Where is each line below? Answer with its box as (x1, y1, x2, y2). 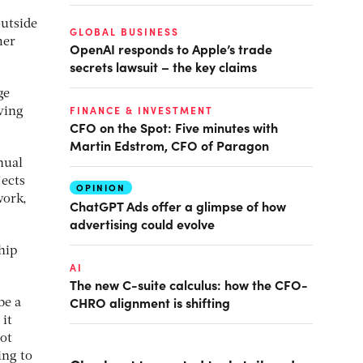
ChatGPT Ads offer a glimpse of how (70, 197, 286, 215)
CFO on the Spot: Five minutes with (70, 118, 278, 136)
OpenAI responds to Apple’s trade (70, 40, 272, 58)
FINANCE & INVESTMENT (70, 104, 213, 117)
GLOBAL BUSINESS (70, 25, 179, 38)
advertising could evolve (70, 215, 215, 233)
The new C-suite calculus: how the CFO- (70, 275, 308, 293)
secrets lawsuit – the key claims (70, 58, 257, 75)
